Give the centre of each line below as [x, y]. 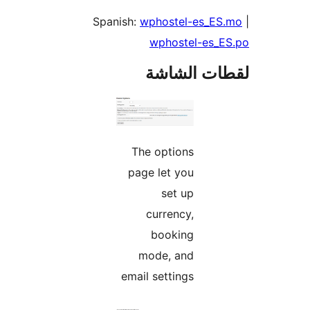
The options [246, 151]
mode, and [250, 255]
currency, [254, 213]
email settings [241, 276]
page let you [245, 172]
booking [256, 234]
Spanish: [200, 22]
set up [261, 193]
